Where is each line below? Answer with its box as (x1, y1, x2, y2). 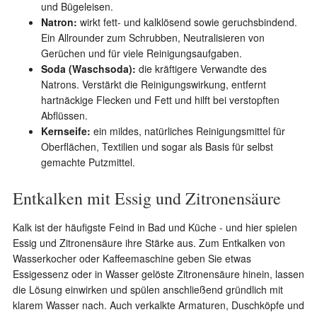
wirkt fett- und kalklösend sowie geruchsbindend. (76, 15, 297, 29)
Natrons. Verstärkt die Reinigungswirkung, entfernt (40, 77, 266, 91)
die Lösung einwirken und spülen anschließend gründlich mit (12, 282, 283, 296)
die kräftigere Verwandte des (135, 62, 267, 76)
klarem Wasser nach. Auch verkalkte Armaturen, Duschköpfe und (12, 298, 304, 312)
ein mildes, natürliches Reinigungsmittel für (90, 124, 285, 138)
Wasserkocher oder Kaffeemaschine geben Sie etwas (12, 251, 251, 265)
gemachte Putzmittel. (40, 155, 135, 169)
